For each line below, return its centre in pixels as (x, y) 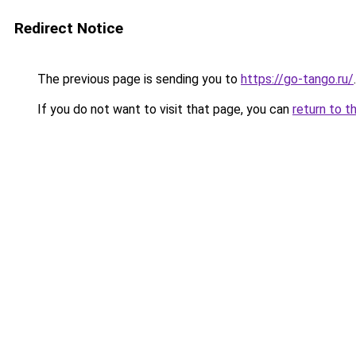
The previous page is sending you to (137, 79)
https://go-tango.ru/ (297, 79)
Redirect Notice (69, 28)
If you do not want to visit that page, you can (163, 109)
